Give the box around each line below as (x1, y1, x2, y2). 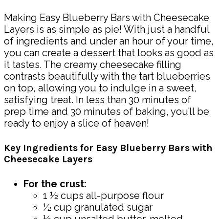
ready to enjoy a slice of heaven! (4, 117, 149, 130)
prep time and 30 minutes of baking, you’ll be (4, 106, 209, 118)
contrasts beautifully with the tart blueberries (4, 70, 210, 83)
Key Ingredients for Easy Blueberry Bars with (4, 142, 213, 153)
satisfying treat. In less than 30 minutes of (4, 94, 191, 106)
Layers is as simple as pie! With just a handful (4, 23, 209, 36)
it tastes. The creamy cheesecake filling (4, 59, 181, 71)
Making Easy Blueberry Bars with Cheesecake (4, 12, 209, 24)
